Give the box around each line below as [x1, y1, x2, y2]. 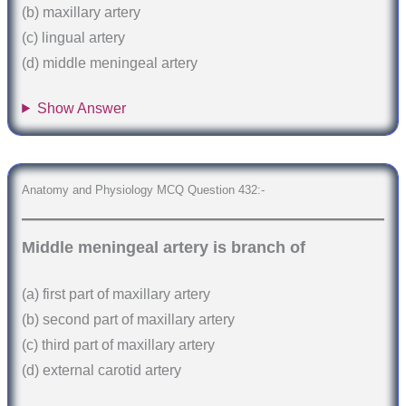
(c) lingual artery [22, 30, 126, 46]
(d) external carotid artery [22, 362, 182, 379]
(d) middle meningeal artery [22, 55, 198, 72]
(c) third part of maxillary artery [22, 337, 216, 353]
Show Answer [37, 100, 127, 116]
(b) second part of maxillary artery [22, 312, 236, 328]
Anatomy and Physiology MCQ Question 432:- [22, 183, 266, 198]
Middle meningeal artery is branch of [22, 237, 306, 256]
